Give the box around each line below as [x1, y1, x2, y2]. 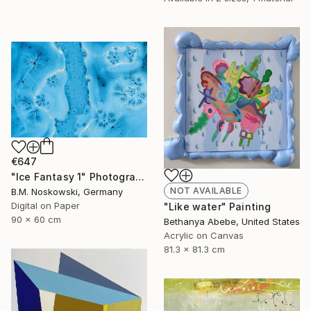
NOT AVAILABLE [170, 185, 242, 196]
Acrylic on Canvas [164, 229, 244, 241]
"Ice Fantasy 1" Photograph [135, 171, 144, 183]
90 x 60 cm [11, 214, 61, 226]
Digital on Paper [11, 200, 80, 212]
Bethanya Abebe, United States [164, 215, 300, 227]
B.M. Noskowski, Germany [11, 186, 123, 198]
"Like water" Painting [164, 200, 271, 212]
